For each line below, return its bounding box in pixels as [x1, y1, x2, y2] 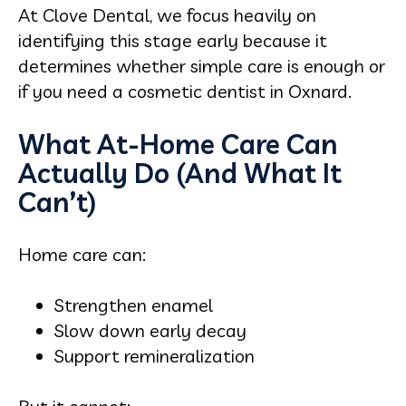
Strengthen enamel [54, 294, 213, 316]
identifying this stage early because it [18, 29, 327, 52]
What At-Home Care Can [18, 127, 338, 161]
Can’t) [18, 185, 96, 219]
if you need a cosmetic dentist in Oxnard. [18, 80, 352, 102]
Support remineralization [54, 344, 255, 367]
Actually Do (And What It [18, 156, 342, 190]
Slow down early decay [54, 319, 246, 342]
